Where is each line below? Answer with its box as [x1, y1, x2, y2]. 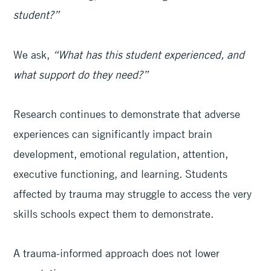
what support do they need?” [13, 67, 152, 81]
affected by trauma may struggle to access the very [13, 187, 252, 201]
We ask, [13, 47, 50, 61]
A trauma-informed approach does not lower [13, 246, 220, 260]
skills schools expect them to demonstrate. [13, 207, 217, 221]
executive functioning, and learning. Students [13, 167, 228, 181]
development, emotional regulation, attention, [13, 147, 229, 161]
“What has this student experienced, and [50, 47, 245, 61]
